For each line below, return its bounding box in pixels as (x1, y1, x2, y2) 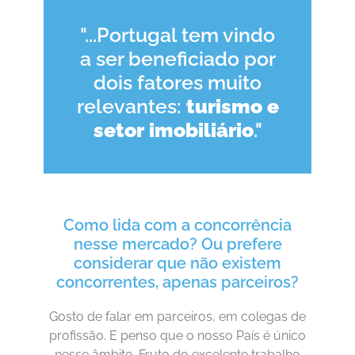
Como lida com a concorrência (63, 215, 292, 235)
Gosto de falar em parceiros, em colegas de (49, 308, 306, 324)
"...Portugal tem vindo (80, 22, 275, 47)
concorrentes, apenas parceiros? (56, 272, 299, 292)
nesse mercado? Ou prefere (73, 234, 282, 254)
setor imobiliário (93, 117, 254, 142)
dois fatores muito (94, 70, 261, 94)
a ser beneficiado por (79, 46, 276, 71)
